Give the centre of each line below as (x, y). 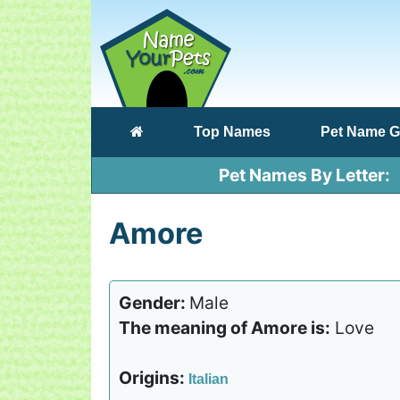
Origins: (154, 378)
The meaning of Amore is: (225, 328)
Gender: (154, 303)
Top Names (232, 132)
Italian (208, 379)
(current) (172, 131)
